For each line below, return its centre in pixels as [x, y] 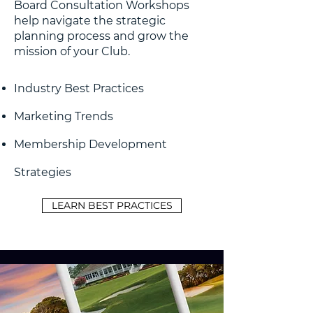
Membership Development [90, 144]
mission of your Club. [75, 51]
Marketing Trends [64, 116]
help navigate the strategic [90, 21]
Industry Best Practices [79, 88]
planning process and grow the [101, 36]
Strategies [43, 172]
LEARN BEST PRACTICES [112, 205]
